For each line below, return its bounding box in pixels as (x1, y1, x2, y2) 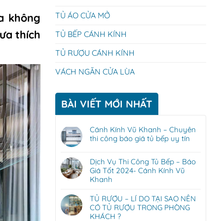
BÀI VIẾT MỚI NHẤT (61, 98, 152, 110)
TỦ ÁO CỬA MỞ (55, 10, 110, 20)
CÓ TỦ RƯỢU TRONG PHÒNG (90, 203, 190, 212)
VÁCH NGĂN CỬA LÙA (55, 67, 135, 76)
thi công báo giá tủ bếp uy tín (90, 134, 190, 143)
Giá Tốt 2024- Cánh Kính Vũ (90, 166, 185, 175)
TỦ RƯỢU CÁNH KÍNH (55, 48, 135, 58)
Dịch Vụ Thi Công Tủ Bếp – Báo (90, 157, 196, 166)
